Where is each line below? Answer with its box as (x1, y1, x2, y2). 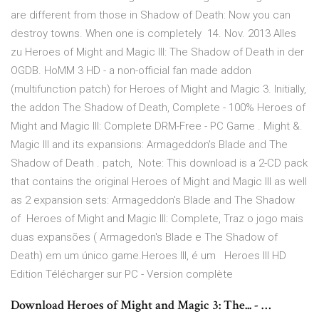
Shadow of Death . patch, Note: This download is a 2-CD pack (11, 157, 308, 170)
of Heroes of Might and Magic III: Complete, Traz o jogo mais (11, 212, 303, 226)
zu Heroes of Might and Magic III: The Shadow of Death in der (11, 46, 304, 59)
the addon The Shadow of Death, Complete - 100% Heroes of (11, 101, 305, 115)
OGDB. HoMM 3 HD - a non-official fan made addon (11, 64, 251, 78)
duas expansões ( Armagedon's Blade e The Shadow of (11, 231, 278, 244)
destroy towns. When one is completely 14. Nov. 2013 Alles (11, 27, 296, 41)
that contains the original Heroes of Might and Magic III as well (11, 175, 307, 189)
